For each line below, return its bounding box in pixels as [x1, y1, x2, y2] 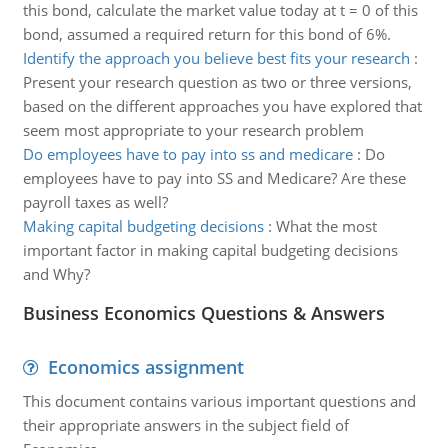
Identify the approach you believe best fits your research [22, 48, 410, 68]
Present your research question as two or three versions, [22, 72, 412, 92]
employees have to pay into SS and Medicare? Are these [22, 168, 406, 188]
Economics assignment [47, 355, 244, 379]
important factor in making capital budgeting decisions [22, 240, 398, 260]
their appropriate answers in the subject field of [22, 415, 349, 435]
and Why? [22, 264, 90, 284]
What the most [275, 216, 377, 236]
